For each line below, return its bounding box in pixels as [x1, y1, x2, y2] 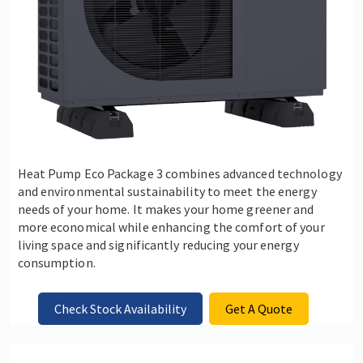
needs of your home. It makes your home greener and [17, 201, 314, 218]
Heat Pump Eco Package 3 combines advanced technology [17, 165, 342, 182]
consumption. [17, 254, 96, 271]
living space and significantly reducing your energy [17, 237, 299, 254]
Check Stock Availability [53, 301, 186, 318]
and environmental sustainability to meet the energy [17, 183, 317, 200]
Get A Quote [225, 301, 293, 318]
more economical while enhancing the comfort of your [17, 219, 325, 236]
